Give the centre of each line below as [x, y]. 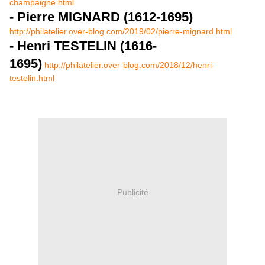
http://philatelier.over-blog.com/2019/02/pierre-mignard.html [121, 31]
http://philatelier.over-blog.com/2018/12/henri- [130, 65]
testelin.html [32, 78]
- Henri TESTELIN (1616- [83, 46]
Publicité [132, 192]
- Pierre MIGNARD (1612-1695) [101, 17]
